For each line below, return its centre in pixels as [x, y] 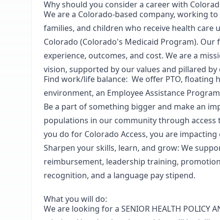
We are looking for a [82, 209]
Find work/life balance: [87, 79]
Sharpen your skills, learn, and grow [110, 148]
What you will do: [75, 199]
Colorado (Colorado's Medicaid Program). [121, 42]
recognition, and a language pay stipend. [120, 175]
